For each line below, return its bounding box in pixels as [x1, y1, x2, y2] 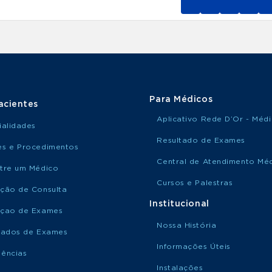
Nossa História [157, 222, 217, 229]
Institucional [149, 200, 209, 208]
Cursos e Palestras [157, 179, 233, 186]
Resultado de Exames [157, 137, 246, 144]
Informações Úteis [157, 243, 231, 250]
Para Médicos [149, 95, 213, 104]
